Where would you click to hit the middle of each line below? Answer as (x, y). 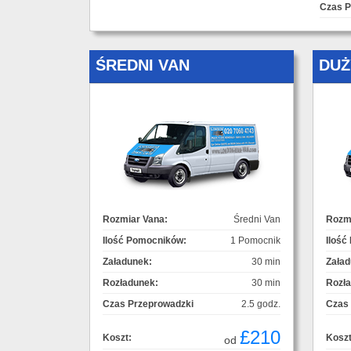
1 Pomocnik (255, 240)
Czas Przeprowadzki (148, 304)
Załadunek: (127, 261)
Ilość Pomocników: (145, 240)
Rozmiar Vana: (135, 219)
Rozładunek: (130, 282)
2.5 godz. (261, 304)
